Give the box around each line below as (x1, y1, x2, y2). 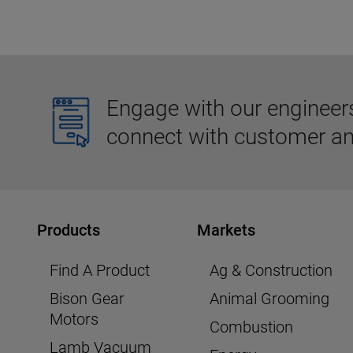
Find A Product (50, 261, 150, 281)
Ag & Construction (210, 261, 333, 281)
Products (37, 221, 100, 240)
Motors (50, 310, 98, 329)
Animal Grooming (210, 289, 330, 309)
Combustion (210, 318, 294, 337)
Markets (197, 221, 256, 240)
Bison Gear (50, 289, 124, 309)
